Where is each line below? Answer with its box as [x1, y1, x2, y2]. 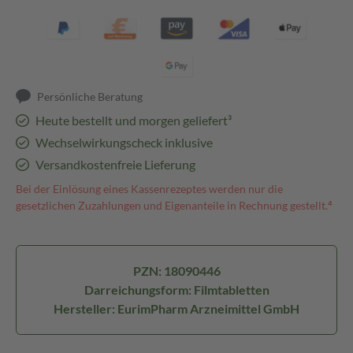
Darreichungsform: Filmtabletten [84, 282, 269, 297]
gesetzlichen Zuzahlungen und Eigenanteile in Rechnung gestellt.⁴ [16, 199, 333, 212]
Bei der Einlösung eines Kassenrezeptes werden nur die [16, 182, 283, 195]
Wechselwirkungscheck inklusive [35, 135, 213, 150]
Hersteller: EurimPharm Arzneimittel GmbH [54, 301, 299, 316]
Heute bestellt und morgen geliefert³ [35, 113, 232, 128]
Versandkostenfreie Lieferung [35, 157, 195, 172]
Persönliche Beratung [37, 90, 143, 103]
